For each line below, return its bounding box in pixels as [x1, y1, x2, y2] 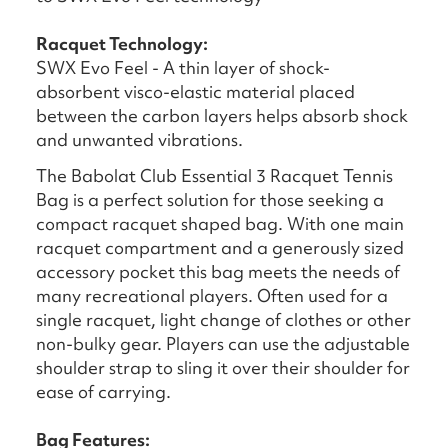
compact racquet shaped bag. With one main [36, 212, 404, 236]
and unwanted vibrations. [36, 128, 243, 152]
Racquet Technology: [36, 32, 208, 56]
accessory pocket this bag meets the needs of [36, 260, 400, 284]
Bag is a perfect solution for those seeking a [36, 188, 384, 212]
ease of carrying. [36, 380, 171, 404]
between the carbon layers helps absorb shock [36, 104, 408, 128]
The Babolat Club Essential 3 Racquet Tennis [36, 164, 393, 188]
